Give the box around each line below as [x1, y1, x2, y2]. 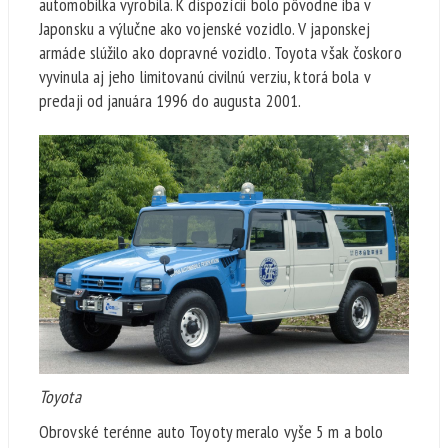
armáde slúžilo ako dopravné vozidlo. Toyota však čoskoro [39, 41, 402, 65]
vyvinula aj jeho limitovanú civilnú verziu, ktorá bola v [39, 65, 370, 89]
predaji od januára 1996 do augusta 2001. [39, 89, 302, 113]
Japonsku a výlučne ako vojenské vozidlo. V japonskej [39, 17, 371, 41]
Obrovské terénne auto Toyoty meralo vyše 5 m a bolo [39, 419, 384, 443]
